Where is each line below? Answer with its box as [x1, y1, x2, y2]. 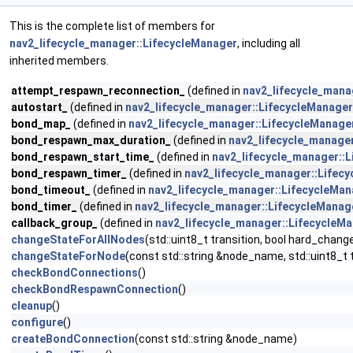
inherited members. [9, 54, 109, 67]
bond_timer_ [11, 200, 77, 213]
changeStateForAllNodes [11, 233, 145, 246]
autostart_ [11, 101, 68, 113]
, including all [237, 37, 300, 50]
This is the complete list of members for [9, 20, 215, 32]
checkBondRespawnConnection [11, 283, 178, 295]
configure [11, 316, 63, 329]
